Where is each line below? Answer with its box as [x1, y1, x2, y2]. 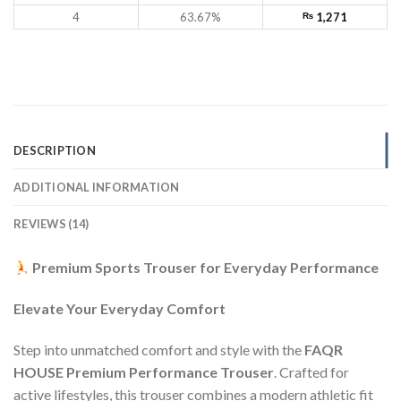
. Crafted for [274, 363, 349, 380]
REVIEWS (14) [13, 216, 90, 231]
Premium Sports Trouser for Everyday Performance [30, 258, 380, 276]
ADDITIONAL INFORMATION [13, 179, 180, 194]
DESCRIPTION [13, 142, 96, 158]
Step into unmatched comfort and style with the [13, 340, 304, 358]
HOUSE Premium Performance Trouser [13, 363, 274, 380]
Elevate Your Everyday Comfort [13, 299, 226, 317]
